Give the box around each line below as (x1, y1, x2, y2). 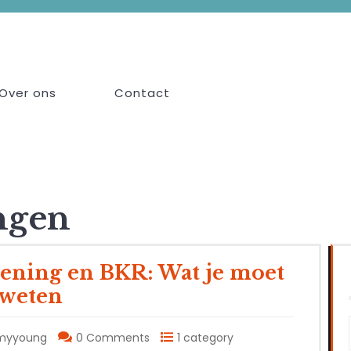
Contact (114, 85, 170, 101)
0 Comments (76, 330, 150, 346)
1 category (177, 330, 233, 346)
